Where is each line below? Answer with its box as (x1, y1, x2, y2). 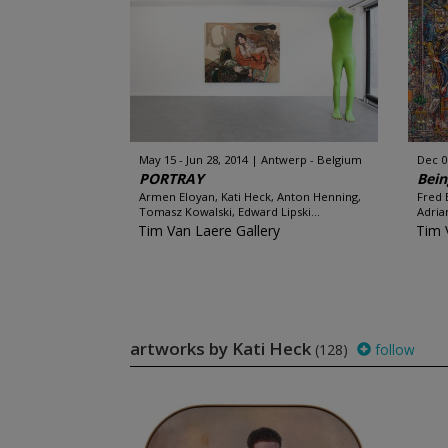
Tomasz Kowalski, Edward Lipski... (138, 204, 320, 219)
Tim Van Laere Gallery (137, 221, 280, 240)
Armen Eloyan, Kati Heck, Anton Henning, (138, 189, 361, 204)
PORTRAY (138, 169, 204, 188)
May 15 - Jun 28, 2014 (138, 152, 248, 167)
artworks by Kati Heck (129, 337, 315, 360)
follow (370, 340, 415, 359)
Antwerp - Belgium (260, 152, 362, 167)
